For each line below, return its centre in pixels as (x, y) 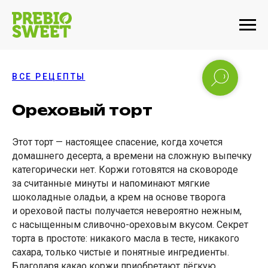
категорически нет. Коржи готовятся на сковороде (125, 170)
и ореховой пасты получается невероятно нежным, (127, 211)
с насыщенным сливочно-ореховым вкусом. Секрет (130, 225)
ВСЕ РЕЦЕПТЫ (49, 77)
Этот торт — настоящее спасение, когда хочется (117, 142)
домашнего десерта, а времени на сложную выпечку (132, 156)
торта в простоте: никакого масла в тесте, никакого (126, 238)
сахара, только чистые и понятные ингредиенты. (121, 252)
